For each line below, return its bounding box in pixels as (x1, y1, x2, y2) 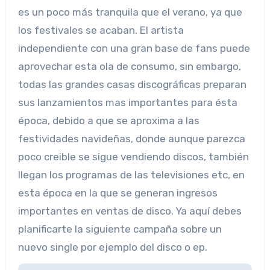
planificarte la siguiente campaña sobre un (17, 222, 222, 235)
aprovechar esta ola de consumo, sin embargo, (17, 60, 241, 72)
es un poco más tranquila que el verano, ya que (17, 5, 242, 18)
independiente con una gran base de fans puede (17, 42, 250, 54)
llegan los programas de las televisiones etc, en (17, 168, 245, 181)
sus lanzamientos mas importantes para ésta (17, 96, 237, 108)
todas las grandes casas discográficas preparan (17, 78, 246, 90)
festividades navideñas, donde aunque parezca (17, 132, 245, 145)
